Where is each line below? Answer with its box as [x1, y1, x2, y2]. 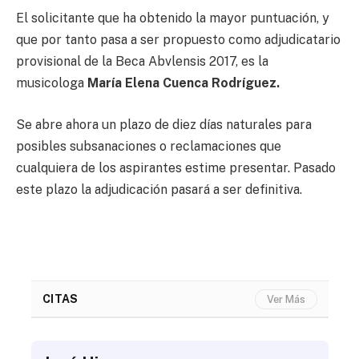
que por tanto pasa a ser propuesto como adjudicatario [16, 32, 341, 48]
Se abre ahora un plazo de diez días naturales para [16, 116, 312, 132]
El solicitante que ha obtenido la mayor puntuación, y [16, 10, 329, 26]
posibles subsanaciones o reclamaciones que [16, 138, 281, 154]
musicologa [16, 75, 87, 91]
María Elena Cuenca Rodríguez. [87, 75, 280, 91]
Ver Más [267, 292, 306, 305]
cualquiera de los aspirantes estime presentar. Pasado [16, 159, 336, 175]
